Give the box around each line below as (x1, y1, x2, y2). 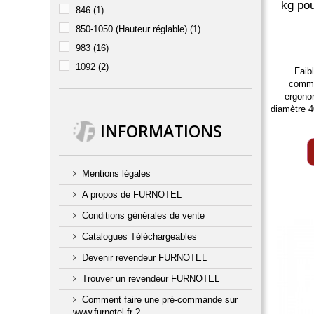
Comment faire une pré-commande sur (82, 294, 238, 305)
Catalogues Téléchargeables (82, 231, 197, 242)
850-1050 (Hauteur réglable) (76, 24, 187, 34)
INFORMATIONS (100, 120, 222, 142)
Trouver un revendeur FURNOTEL (82, 273, 219, 284)
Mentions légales (82, 168, 151, 179)
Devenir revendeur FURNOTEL (82, 252, 207, 263)
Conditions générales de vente (82, 210, 205, 221)
